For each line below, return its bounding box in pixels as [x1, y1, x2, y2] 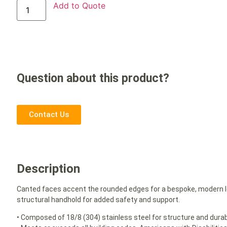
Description [17, 161, 81, 176]
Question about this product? [17, 71, 170, 86]
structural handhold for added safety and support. [17, 195, 180, 204]
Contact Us [29, 109, 69, 119]
